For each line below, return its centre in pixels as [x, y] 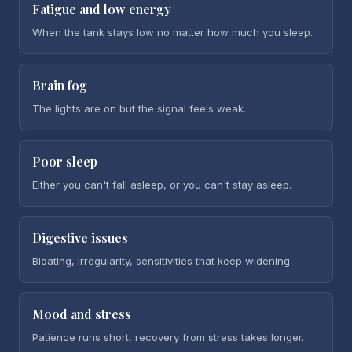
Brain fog [60, 85]
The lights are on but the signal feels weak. [139, 108]
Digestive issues [80, 238]
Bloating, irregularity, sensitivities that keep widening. [162, 261]
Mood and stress [82, 314]
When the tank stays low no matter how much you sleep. [172, 32]
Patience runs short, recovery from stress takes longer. [168, 337]
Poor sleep [65, 161]
